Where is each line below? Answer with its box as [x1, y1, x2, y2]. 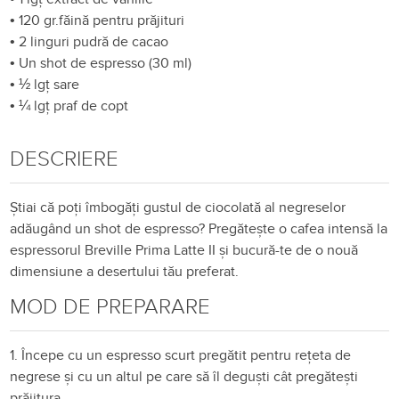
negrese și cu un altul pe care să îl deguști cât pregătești [10, 367, 359, 386]
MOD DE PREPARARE [10, 293, 211, 320]
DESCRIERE [10, 145, 119, 172]
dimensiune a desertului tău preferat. [10, 262, 240, 281]
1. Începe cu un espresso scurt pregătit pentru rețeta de [10, 346, 352, 364]
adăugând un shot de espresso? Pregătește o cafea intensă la [10, 219, 388, 238]
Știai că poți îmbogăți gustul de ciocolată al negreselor [10, 198, 346, 216]
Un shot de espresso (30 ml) [19, 53, 192, 72]
